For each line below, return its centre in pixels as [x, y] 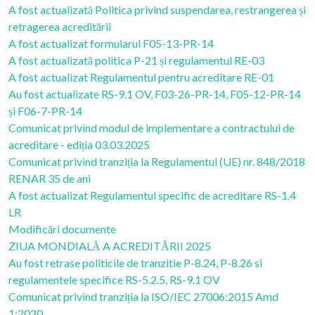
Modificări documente [62, 229]
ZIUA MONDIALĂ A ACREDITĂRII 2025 [110, 246]
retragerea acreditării [60, 26]
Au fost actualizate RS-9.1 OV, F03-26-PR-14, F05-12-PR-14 [155, 94]
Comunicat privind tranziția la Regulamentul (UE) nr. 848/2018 [157, 161]
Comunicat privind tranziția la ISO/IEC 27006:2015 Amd [143, 296]
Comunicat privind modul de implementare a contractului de [152, 128]
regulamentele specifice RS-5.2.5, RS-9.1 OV [114, 279]
